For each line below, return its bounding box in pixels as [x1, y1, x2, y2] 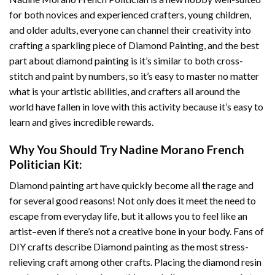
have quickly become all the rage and [98, 179, 254, 192]
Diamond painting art [9, 179, 98, 192]
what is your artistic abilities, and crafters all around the [9, 85, 240, 97]
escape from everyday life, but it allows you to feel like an [9, 210, 247, 222]
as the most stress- [168, 241, 249, 253]
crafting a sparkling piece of [9, 39, 128, 51]
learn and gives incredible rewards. [9, 115, 153, 128]
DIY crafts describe [9, 241, 93, 253]
